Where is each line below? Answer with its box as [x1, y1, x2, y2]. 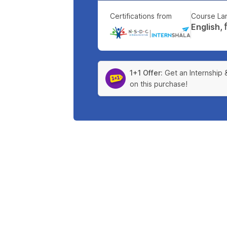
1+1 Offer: [129, 68, 163, 78]
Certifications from [109, 12, 172, 20]
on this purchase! [129, 80, 187, 89]
